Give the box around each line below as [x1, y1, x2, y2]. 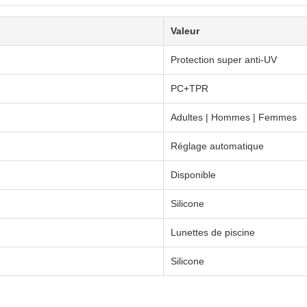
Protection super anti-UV [171, 54, 277, 65]
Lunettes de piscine [171, 227, 255, 238]
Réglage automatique [171, 140, 264, 151]
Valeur [171, 25, 199, 36]
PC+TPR [171, 83, 208, 94]
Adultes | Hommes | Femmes [171, 112, 297, 123]
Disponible [171, 169, 216, 180]
